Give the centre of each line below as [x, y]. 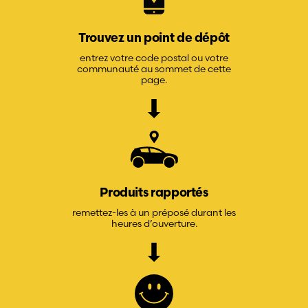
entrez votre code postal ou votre [154, 57]
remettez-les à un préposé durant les [154, 212]
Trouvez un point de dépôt [154, 38]
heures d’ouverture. [154, 223]
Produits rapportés [154, 193]
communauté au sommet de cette [154, 68]
